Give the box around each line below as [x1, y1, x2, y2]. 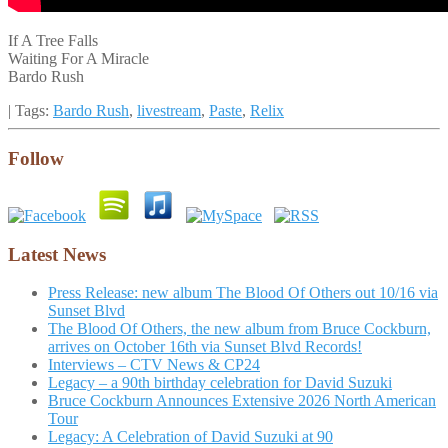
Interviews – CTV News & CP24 [48, 356, 260, 374]
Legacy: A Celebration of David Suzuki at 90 [48, 428, 333, 446]
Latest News [8, 243, 106, 265]
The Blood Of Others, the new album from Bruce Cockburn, [48, 320, 431, 338]
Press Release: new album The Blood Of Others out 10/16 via [48, 284, 438, 302]
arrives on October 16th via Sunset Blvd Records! [48, 338, 362, 356]
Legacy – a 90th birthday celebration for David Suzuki [48, 374, 392, 392]
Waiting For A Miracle [8, 49, 149, 67]
